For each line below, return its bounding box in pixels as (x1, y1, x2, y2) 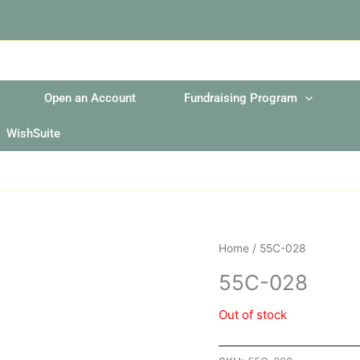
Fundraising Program (184, 90, 297, 105)
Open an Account (44, 90, 136, 105)
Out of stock (219, 307, 287, 322)
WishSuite (6, 125, 60, 141)
